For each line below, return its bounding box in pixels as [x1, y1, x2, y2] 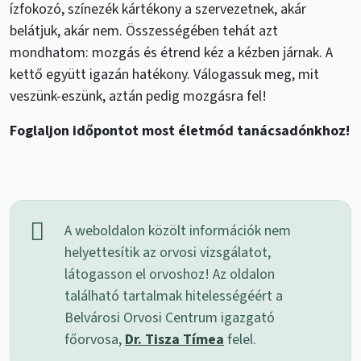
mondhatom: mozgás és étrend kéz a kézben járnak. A [10, 42, 333, 63]
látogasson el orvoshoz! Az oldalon [64, 263, 275, 284]
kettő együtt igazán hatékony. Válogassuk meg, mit [10, 64, 319, 85]
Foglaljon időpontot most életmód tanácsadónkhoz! [10, 120, 350, 141]
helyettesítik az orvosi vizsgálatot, [64, 242, 271, 263]
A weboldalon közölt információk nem [64, 220, 291, 241]
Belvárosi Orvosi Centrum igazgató [64, 307, 275, 328]
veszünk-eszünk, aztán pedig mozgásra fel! [10, 85, 267, 106]
